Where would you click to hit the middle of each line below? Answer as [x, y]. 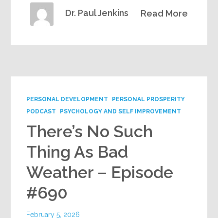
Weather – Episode [100, 172]
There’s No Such [90, 131]
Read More [164, 13]
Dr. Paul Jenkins [97, 13]
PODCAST [41, 111]
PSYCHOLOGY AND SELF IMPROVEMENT [121, 111]
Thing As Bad [77, 152]
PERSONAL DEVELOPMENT [67, 99]
